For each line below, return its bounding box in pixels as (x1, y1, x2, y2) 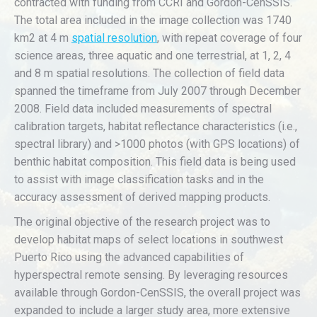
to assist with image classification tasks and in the (14, 173, 264, 186)
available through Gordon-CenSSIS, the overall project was (14, 286, 301, 299)
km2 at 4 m (14, 31, 71, 45)
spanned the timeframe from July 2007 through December (14, 84, 301, 98)
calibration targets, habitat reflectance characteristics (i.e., (14, 120, 297, 133)
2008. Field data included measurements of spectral (14, 102, 272, 115)
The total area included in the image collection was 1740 (14, 13, 292, 27)
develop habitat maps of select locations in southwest (14, 233, 283, 246)
